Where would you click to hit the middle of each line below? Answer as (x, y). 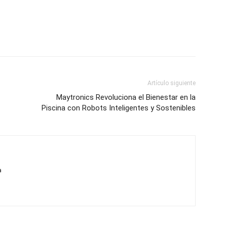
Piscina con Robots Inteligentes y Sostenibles (119, 108)
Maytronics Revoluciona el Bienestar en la (126, 97)
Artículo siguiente (172, 83)
